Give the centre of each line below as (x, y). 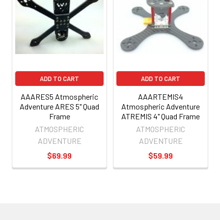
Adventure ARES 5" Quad (59, 106)
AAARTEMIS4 (161, 96)
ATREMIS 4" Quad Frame (161, 116)
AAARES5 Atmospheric (59, 96)
